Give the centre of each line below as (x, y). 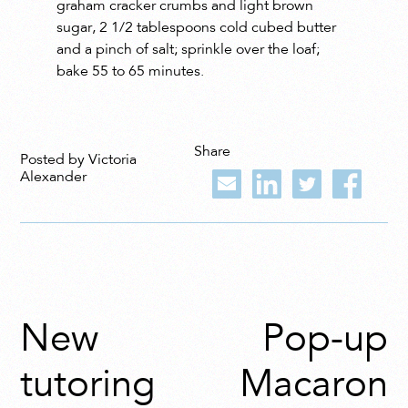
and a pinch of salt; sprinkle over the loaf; (189, 50)
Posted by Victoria (79, 161)
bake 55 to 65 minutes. (131, 71)
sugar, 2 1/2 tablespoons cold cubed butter (197, 28)
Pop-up (325, 341)
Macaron (313, 387)
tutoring (88, 387)
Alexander (54, 178)
